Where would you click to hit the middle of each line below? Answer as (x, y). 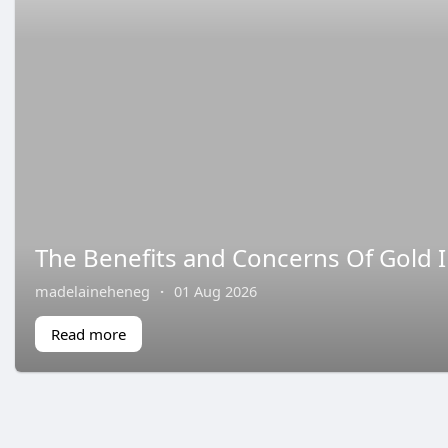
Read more (88, 333)
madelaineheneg (92, 290)
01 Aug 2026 (215, 290)
